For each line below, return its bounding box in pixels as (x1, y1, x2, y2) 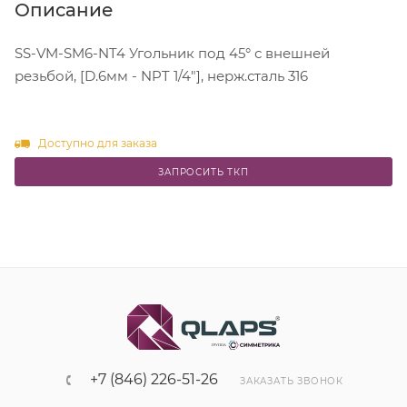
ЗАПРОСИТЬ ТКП (158, 165, 249, 178)
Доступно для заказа (37, 136, 157, 151)
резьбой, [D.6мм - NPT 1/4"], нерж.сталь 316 (15, 67, 308, 85)
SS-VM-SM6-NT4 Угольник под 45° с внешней (15, 45, 330, 63)
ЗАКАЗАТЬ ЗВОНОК (240, 375, 343, 388)
